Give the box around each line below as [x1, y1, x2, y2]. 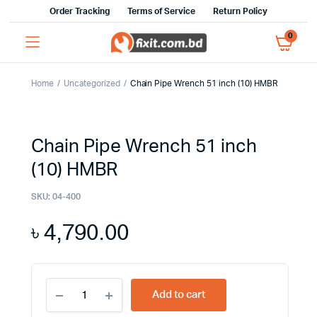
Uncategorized [63, 79, 120, 88]
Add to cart [152, 289, 205, 300]
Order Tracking [50, 7, 110, 16]
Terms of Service [127, 7, 196, 16]
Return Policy [213, 7, 267, 16]
